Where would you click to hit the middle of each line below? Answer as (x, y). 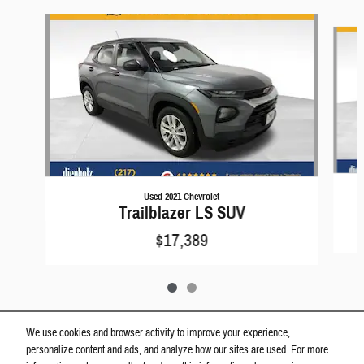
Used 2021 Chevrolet (182, 196)
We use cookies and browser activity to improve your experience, (158, 334)
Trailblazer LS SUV (182, 212)
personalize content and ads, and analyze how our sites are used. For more (177, 351)
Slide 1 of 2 (28, 21)
